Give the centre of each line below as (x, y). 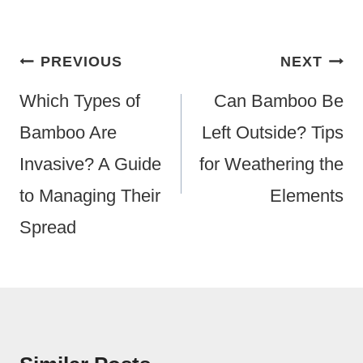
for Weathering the (271, 164)
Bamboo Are (68, 133)
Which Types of (80, 101)
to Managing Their (90, 196)
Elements (307, 196)
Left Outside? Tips (273, 133)
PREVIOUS (81, 62)
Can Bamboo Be (279, 101)
